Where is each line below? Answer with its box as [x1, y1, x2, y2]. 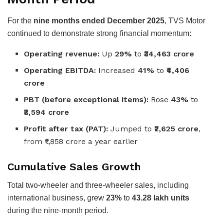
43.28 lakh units [132, 194, 189, 202]
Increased [96, 65, 138, 75]
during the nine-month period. [7, 206, 109, 215]
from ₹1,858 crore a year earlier [24, 136, 138, 146]
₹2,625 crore [154, 124, 199, 133]
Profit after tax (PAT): [24, 124, 109, 133]
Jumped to [108, 124, 155, 133]
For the [7, 16, 34, 25]
